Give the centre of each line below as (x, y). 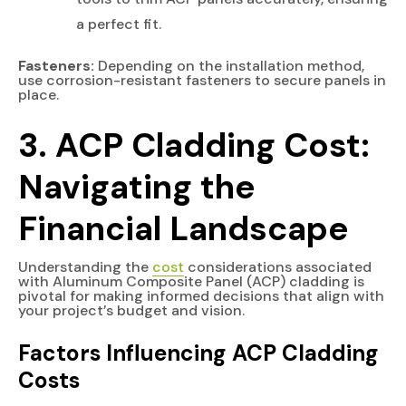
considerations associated (278, 266)
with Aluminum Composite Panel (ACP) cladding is (191, 281)
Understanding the (85, 266)
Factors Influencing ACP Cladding (198, 353)
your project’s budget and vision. (131, 310)
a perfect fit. (119, 24)
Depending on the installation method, (229, 65)
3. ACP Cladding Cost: (194, 145)
